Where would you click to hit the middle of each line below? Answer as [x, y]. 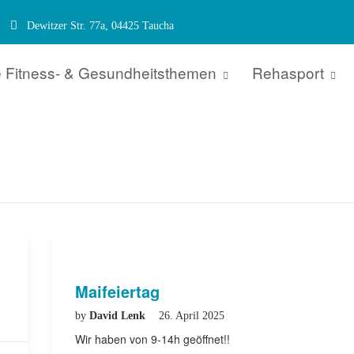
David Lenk [119, 316]
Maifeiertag [117, 291]
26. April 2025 [192, 316]
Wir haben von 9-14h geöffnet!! [153, 339]
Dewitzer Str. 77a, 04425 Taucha [99, 26]
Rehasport [288, 72]
